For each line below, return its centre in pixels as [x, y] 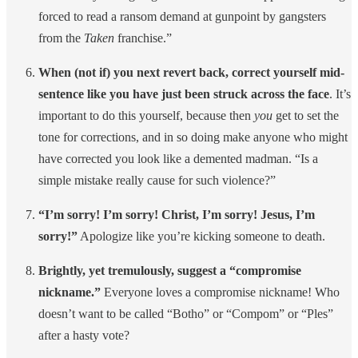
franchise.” [145, 38]
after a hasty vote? [84, 335]
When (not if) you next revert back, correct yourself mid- [191, 72]
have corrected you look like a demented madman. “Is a [178, 158]
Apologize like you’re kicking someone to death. [201, 236]
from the [61, 38]
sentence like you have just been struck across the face [184, 93]
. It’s [340, 93]
